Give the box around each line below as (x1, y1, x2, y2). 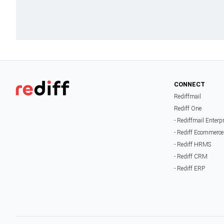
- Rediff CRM (174, 153, 208, 160)
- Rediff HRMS (174, 141, 211, 148)
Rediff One (174, 105, 202, 112)
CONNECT (174, 80, 205, 88)
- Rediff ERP (174, 165, 205, 172)
